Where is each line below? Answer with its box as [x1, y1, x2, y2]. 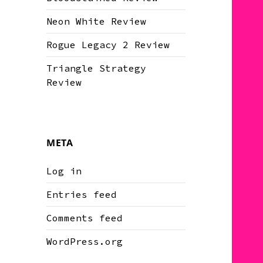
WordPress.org [46, 235, 123, 248]
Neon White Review [46, 15, 147, 28]
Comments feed [46, 212, 123, 224]
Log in [46, 165, 82, 177]
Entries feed [46, 188, 117, 201]
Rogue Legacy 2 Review [46, 39, 170, 51]
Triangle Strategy [46, 62, 147, 75]
